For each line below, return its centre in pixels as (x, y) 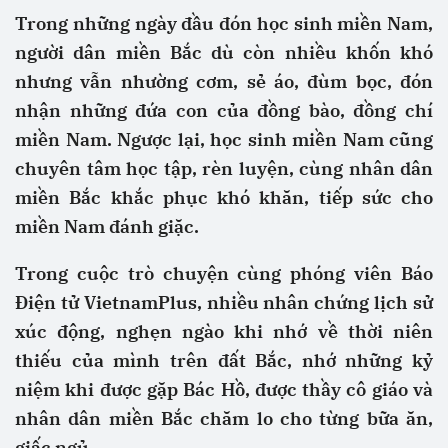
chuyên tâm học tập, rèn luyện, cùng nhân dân (224, 168)
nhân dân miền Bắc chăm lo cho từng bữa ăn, (224, 418)
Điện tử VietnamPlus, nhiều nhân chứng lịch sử (224, 302)
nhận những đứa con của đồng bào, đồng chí (224, 110)
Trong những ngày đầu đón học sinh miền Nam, (224, 23)
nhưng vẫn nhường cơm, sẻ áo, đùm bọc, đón (224, 81)
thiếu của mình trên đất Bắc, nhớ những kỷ (224, 360)
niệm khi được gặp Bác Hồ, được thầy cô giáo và (224, 389)
